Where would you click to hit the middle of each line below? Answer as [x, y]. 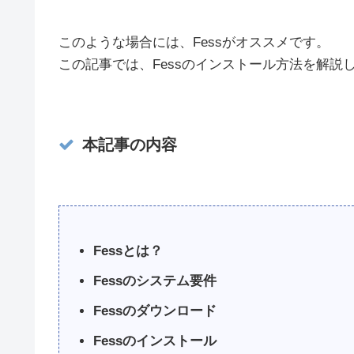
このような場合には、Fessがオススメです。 [194, 43]
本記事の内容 [130, 145]
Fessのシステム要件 [155, 281]
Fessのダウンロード [155, 311]
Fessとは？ [128, 251]
